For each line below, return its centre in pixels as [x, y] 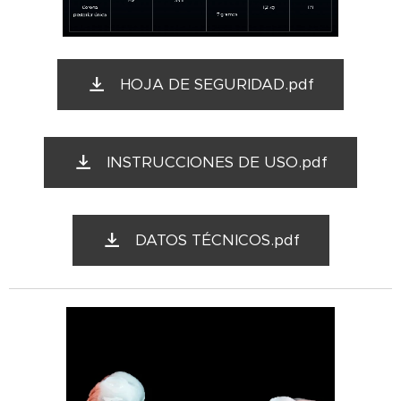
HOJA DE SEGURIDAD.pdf [217, 84]
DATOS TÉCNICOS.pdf [217, 239]
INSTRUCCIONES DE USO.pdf [217, 162]
